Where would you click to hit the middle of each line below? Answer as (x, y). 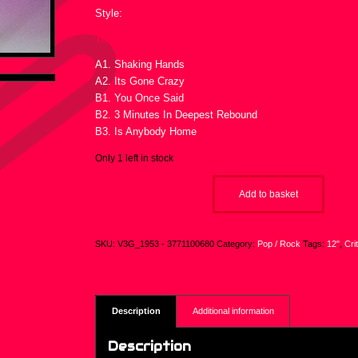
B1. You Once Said (140, 98)
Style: (111, 14)
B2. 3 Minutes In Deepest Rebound (177, 115)
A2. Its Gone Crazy (140, 82)
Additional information (234, 311)
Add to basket (269, 195)
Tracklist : (119, 39)
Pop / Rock (279, 244)
